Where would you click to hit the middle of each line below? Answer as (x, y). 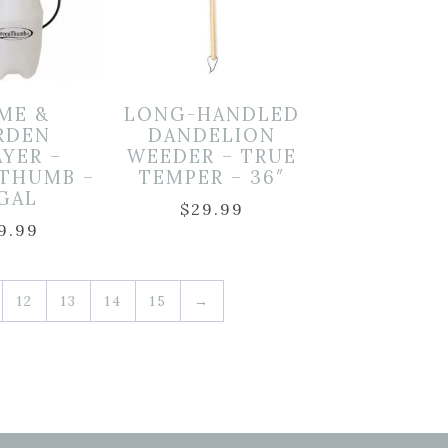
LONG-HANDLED (211, 115)
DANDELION (211, 136)
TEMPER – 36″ (211, 178)
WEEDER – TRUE (211, 157)
